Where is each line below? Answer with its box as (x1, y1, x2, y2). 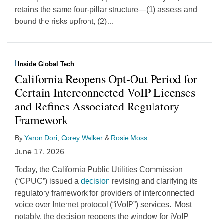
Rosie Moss (111, 133, 147, 142)
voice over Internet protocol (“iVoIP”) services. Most (15, 200, 192, 209)
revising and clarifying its (110, 176, 197, 185)
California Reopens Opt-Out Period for (15, 70, 197, 87)
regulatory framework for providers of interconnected (15, 188, 194, 197)
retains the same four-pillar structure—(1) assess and (15, 5, 197, 14)
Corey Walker (61, 133, 103, 142)
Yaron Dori (24, 133, 57, 142)
